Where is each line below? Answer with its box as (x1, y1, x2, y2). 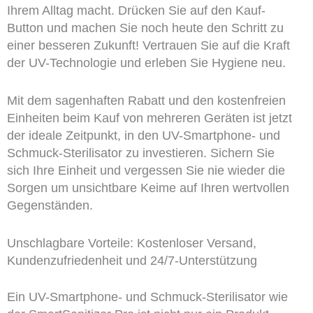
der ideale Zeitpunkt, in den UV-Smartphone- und (6, 128, 280, 143)
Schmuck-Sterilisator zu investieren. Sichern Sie (6, 145, 275, 160)
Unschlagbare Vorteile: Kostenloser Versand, (6, 235, 256, 250)
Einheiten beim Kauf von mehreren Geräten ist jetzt (6, 110, 292, 125)
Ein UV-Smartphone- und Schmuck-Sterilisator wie (6, 289, 288, 304)
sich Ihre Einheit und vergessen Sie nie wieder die (6, 163, 285, 177)
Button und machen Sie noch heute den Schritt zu (6, 20, 284, 35)
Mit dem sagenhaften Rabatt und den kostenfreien (6, 93, 286, 108)
